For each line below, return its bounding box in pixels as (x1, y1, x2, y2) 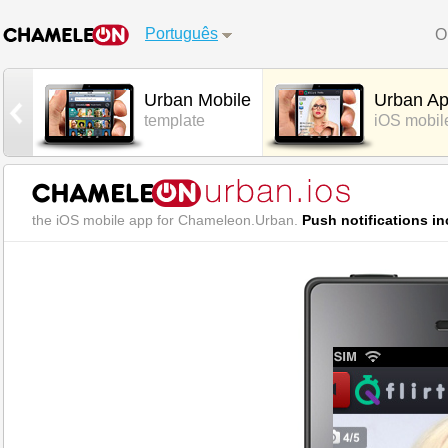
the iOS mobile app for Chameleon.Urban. (32, 212, 302, 228)
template (144, 112, 205, 129)
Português (145, 25, 218, 42)
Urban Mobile (144, 90, 251, 110)
